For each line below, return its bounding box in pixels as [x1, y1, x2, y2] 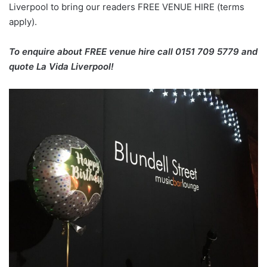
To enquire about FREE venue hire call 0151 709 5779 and [9, 45, 257, 57]
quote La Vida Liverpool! [9, 60, 114, 72]
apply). [9, 15, 37, 27]
